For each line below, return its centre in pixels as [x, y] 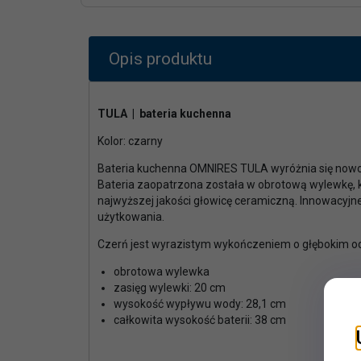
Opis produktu [160, 58]
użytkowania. [131, 216]
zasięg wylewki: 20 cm [170, 287]
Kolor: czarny [130, 141]
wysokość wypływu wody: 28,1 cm [200, 303]
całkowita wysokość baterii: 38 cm [200, 320]
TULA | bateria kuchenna [164, 113]
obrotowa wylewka [162, 271]
